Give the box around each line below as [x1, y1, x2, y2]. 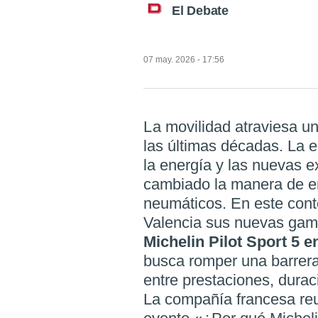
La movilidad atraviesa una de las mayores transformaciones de [143, 118, 153, 136]
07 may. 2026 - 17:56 [143, 55, 224, 65]
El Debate [172, 4, 229, 18]
